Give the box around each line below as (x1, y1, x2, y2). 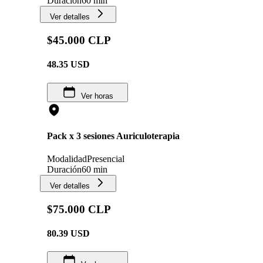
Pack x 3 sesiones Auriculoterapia (47, 130, 180, 141)
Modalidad (47, 154, 87, 164)
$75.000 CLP (47, 203, 111, 215)
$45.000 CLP (47, 34, 111, 47)
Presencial (87, 154, 124, 164)
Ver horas (80, 91, 113, 100)
